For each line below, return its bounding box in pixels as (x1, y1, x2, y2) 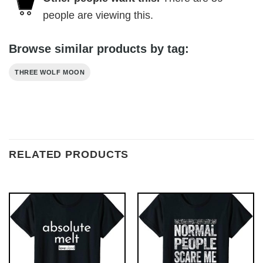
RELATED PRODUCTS (9, 149, 129, 161)
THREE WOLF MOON (15, 68, 85, 76)
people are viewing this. (43, 9, 153, 21)
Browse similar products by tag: (9, 42, 189, 55)
